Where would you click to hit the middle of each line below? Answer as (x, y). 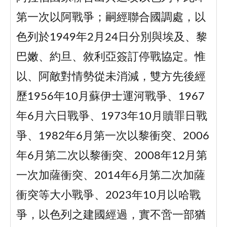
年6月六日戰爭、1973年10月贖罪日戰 (111, 117)
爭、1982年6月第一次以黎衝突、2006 (112, 136)
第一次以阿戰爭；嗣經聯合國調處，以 (111, 18)
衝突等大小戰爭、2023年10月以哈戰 (108, 196)
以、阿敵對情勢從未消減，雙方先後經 (111, 77)
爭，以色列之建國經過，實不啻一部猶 (111, 215)
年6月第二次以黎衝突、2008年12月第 (111, 156)
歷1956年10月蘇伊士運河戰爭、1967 (110, 97)
